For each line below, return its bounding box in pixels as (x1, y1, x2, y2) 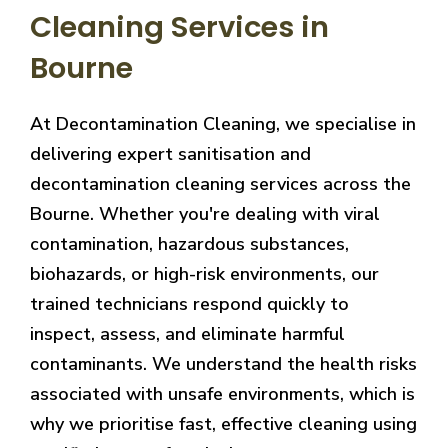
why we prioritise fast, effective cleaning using (30, 411, 417, 436)
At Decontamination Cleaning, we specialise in (30, 111, 416, 136)
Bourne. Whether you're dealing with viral (30, 201, 380, 226)
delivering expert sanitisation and (30, 141, 311, 166)
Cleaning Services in (30, 6, 329, 47)
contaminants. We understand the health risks (30, 351, 417, 376)
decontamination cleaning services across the (30, 171, 411, 196)
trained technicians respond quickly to (30, 291, 349, 316)
